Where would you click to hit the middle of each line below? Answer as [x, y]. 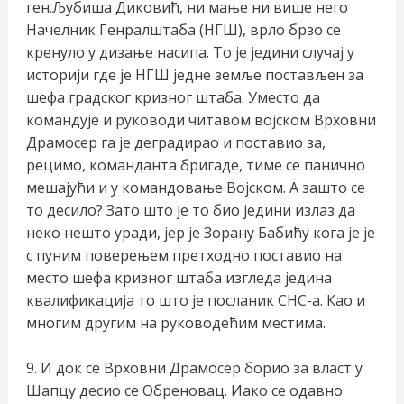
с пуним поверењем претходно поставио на [184, 255]
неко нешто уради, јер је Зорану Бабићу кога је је [200, 232]
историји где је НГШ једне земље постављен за [194, 74]
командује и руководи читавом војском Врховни [201, 119]
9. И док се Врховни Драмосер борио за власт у [194, 368]
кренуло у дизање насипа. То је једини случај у [190, 52]
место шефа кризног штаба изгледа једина [179, 277]
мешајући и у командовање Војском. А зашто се [195, 187]
